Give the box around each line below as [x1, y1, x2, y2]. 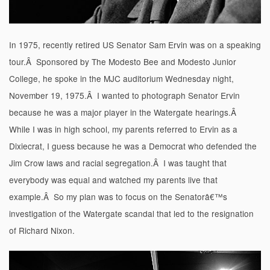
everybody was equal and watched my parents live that [9, 173, 218, 186]
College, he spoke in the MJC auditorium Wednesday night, [9, 72, 234, 84]
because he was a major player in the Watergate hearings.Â [9, 105, 239, 118]
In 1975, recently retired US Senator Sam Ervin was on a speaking [9, 38, 261, 51]
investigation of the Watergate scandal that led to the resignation [9, 207, 254, 219]
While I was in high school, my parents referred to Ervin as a [9, 122, 237, 135]
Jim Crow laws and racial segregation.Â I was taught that [9, 156, 227, 169]
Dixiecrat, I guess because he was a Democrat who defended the [9, 139, 257, 152]
